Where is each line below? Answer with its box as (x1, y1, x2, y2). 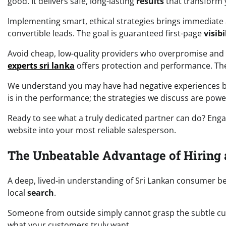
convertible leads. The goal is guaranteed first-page (8, 28, 204, 39)
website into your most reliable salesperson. (8, 125, 176, 136)
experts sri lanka (8, 60, 75, 72)
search (27, 187, 54, 199)
